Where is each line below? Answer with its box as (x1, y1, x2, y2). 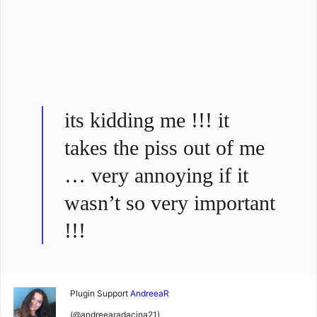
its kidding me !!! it (64, 108, 229, 132)
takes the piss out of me (64, 136, 265, 159)
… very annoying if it (64, 163, 248, 187)
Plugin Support (70, 288, 128, 299)
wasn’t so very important (64, 191, 275, 214)
